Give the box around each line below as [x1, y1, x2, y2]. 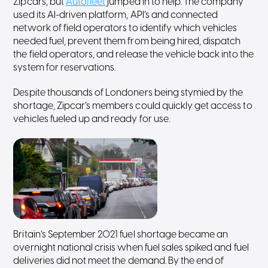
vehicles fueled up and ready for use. [13, 114, 170, 124]
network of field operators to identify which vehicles [13, 23, 237, 33]
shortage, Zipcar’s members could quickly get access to [13, 101, 252, 111]
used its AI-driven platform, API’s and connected [13, 10, 218, 20]
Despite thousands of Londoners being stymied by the [13, 88, 243, 98]
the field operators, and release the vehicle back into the [13, 50, 254, 60]
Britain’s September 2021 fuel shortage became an [13, 230, 229, 240]
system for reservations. [13, 63, 116, 73]
